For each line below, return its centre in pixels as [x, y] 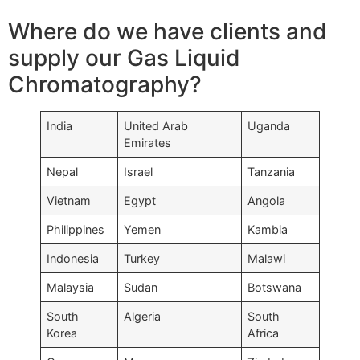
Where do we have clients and [168, 32]
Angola [267, 201]
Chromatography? [105, 85]
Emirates [148, 143]
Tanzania [272, 172]
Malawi [267, 259]
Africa [264, 333]
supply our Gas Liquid [124, 58]
